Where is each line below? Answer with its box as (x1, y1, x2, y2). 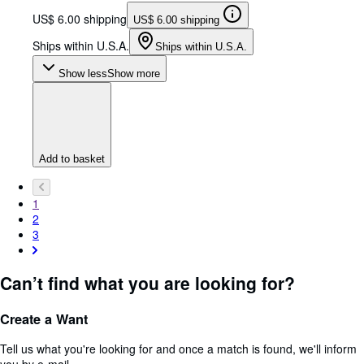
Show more (107, 67, 160, 80)
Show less (58, 67, 107, 80)
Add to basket (39, 152, 105, 165)
